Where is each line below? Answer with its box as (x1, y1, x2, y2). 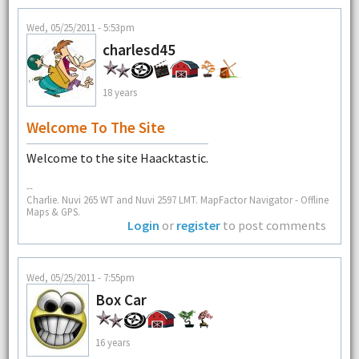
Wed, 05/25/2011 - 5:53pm (26, 21, 135, 34)
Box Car (95, 289, 147, 309)
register (176, 217, 221, 234)
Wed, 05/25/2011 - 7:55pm (26, 270, 135, 284)
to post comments (220, 217, 327, 234)
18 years (102, 86, 137, 99)
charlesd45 (102, 40, 175, 60)
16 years (95, 336, 130, 349)
